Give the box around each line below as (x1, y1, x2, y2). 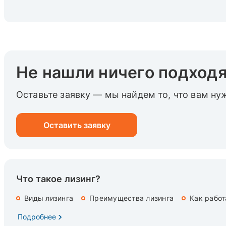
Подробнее (17, 212, 56, 221)
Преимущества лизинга (89, 193, 174, 202)
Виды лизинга (24, 193, 73, 202)
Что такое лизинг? (16, 173, 101, 184)
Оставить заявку (43, 120, 110, 130)
